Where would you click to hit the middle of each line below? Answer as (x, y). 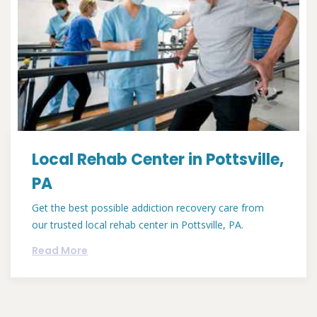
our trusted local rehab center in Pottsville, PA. (138, 225)
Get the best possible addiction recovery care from (148, 208)
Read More (60, 251)
